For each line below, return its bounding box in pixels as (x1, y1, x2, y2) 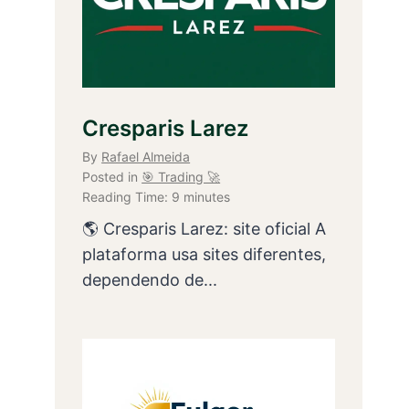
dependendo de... (82, 269, 218, 289)
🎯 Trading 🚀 (142, 168, 221, 184)
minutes (184, 188, 231, 204)
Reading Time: (82, 188, 169, 204)
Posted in (82, 168, 142, 184)
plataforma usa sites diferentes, (82, 244, 327, 264)
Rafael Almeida (101, 148, 191, 164)
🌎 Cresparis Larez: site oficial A (82, 218, 327, 238)
